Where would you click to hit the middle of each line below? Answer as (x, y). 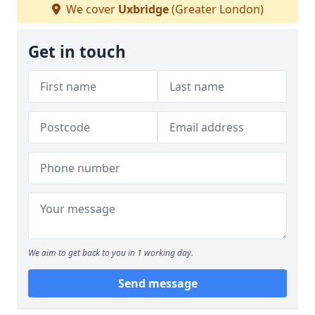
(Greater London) (216, 9)
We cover (90, 9)
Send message (157, 283)
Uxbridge (143, 9)
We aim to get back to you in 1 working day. (111, 253)
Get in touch (77, 52)
